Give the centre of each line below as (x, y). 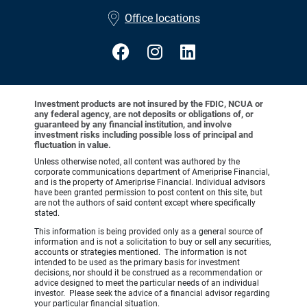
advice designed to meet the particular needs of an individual (147, 283)
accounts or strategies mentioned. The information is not (140, 253)
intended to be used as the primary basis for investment (137, 263)
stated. (47, 213)
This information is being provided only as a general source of (148, 232)
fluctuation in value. (73, 145)
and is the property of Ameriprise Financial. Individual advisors (150, 183)
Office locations (162, 18)
